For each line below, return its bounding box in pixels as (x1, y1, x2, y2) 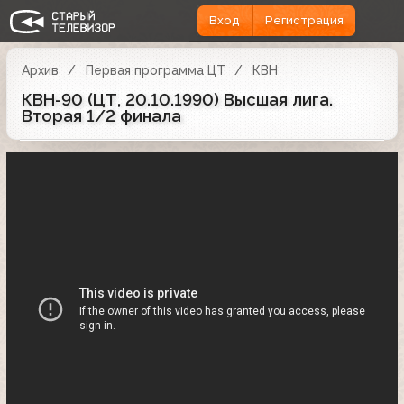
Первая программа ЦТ (85, 62, 225, 78)
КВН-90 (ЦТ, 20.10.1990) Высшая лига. (22, 89, 333, 109)
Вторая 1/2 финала (22, 106, 181, 125)
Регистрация (264, 14, 344, 28)
